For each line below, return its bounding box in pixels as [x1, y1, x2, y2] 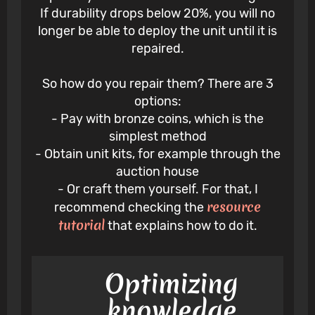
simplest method [108, 129, 207, 145]
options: [134, 94, 181, 110]
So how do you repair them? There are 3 [41, 76, 274, 92]
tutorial [58, 216, 105, 235]
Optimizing [105, 266, 238, 302]
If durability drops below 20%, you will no [40, 6, 275, 22]
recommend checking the [54, 200, 207, 216]
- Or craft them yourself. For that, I [57, 181, 258, 198]
